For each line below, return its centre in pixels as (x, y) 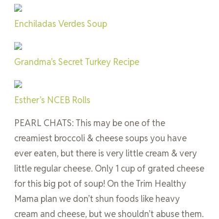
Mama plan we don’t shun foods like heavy (97, 198)
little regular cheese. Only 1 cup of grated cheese (109, 168)
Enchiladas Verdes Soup (61, 23)
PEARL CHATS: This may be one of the (90, 123)
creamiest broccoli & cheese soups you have (100, 138)
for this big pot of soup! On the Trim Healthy (100, 183)
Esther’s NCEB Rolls (52, 100)
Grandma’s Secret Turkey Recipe (77, 62)
